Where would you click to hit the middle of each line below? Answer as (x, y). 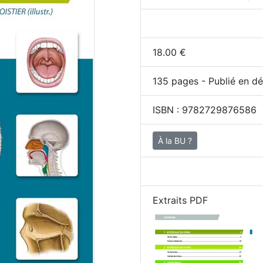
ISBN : (167, 110)
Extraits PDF (180, 200)
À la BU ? (175, 141)
